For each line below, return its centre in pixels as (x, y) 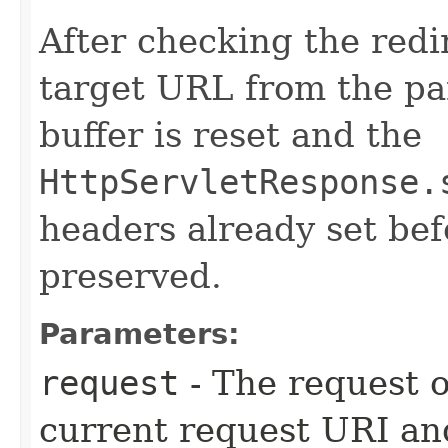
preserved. (130, 276)
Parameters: (139, 334)
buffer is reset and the (230, 135)
